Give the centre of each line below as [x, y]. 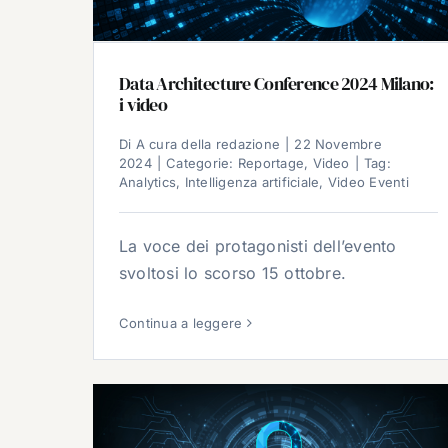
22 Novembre [338, 144]
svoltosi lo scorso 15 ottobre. [233, 273]
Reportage [271, 163]
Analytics [148, 182]
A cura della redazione [208, 144]
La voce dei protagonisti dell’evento [258, 246]
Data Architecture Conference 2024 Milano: [276, 84]
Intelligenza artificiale [252, 182]
